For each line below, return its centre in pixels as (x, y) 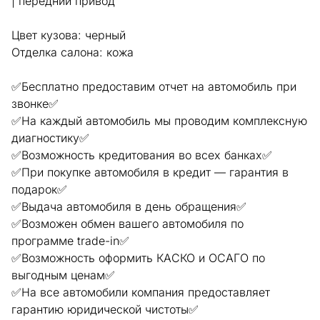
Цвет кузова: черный (69, 35)
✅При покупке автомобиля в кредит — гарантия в (150, 172)
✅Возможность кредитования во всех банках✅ (142, 155)
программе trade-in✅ (70, 240)
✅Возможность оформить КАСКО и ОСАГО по (138, 257)
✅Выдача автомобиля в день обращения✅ (129, 206)
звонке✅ (35, 103)
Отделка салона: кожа (72, 52)
